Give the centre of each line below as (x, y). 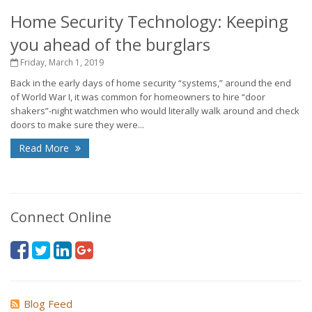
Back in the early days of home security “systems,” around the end (151, 83)
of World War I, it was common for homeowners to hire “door (138, 97)
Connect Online (61, 217)
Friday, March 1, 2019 (61, 62)
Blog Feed (48, 304)
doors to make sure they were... (77, 125)
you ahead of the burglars (110, 44)
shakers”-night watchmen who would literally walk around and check (155, 111)
